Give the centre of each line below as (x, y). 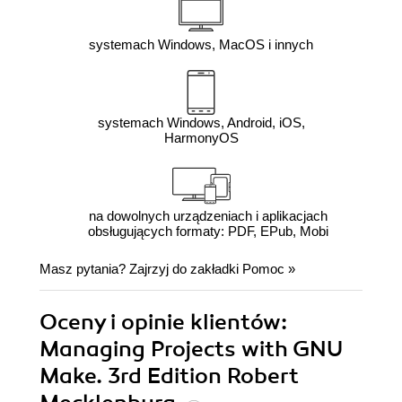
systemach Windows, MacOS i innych (201, 45)
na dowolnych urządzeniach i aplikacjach (208, 216)
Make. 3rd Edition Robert (169, 376)
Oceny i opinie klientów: (163, 323)
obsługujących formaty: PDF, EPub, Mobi (208, 232)
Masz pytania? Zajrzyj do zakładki (141, 269)
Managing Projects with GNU (191, 350)
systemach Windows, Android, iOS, (201, 123)
